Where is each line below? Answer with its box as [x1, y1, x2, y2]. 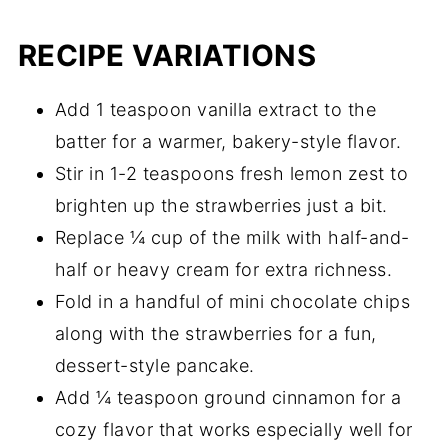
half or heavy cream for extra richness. [54, 259, 393, 281]
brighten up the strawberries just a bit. [54, 195, 388, 217]
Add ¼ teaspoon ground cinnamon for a [54, 387, 402, 409]
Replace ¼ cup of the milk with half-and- [54, 227, 410, 249]
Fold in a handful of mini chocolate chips [54, 291, 411, 313]
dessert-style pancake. [54, 355, 255, 377]
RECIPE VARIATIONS [17, 38, 317, 74]
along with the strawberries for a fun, [54, 323, 377, 345]
